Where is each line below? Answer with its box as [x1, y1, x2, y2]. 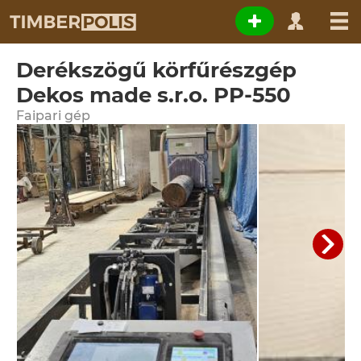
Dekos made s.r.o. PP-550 [16, 82, 291, 108]
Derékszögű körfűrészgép [16, 57, 297, 83]
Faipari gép [16, 108, 90, 123]
